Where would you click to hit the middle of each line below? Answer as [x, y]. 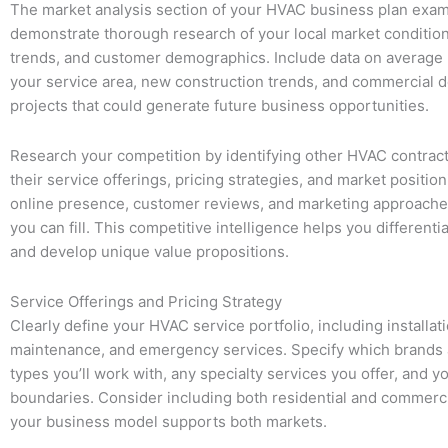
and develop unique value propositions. [149, 251]
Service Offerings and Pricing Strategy [146, 302]
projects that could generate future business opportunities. [219, 105]
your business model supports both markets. [168, 422]
